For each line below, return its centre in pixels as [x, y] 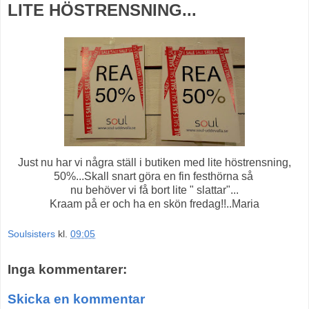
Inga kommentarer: [67, 269]
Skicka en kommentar [76, 299]
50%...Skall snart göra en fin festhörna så [154, 177]
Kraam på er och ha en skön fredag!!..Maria [154, 204]
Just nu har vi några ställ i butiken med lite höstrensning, [154, 163]
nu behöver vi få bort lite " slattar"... [154, 190]
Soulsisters [31, 233]
